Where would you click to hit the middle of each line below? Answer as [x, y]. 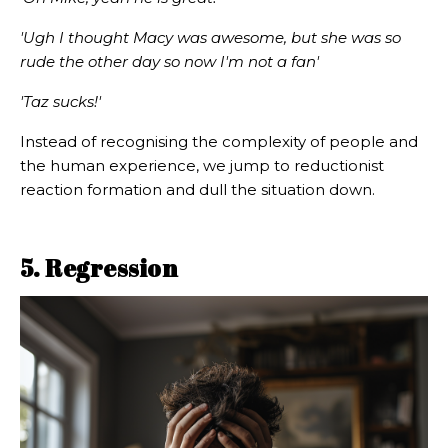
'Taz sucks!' [60, 102]
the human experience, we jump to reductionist [202, 166]
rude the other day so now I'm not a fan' [169, 62]
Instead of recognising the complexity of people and [219, 142]
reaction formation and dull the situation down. [197, 190]
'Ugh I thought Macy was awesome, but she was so [210, 38]
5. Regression [99, 268]
